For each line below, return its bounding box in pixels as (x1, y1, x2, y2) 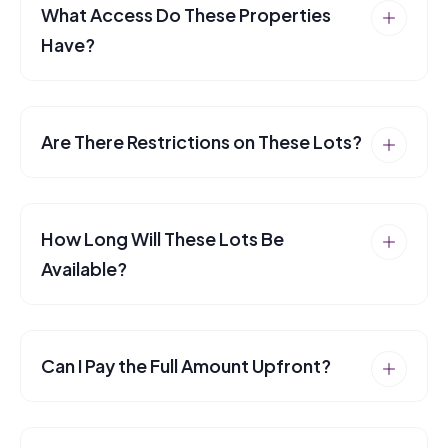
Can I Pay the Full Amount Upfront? (41, 354, 331, 377)
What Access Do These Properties (41, 3, 331, 26)
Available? (41, 257, 127, 280)
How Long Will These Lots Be (41, 227, 284, 250)
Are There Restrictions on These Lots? (41, 130, 362, 153)
